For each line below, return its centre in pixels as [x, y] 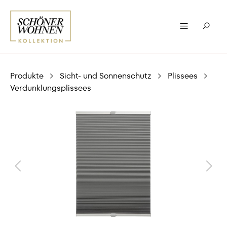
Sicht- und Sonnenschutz [106, 76]
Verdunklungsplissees [51, 88]
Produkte [27, 76]
